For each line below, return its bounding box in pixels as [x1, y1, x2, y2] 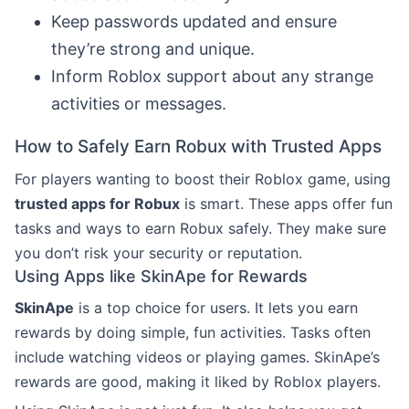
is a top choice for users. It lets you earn [74, 298, 358, 317]
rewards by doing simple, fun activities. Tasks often [15, 322, 371, 341]
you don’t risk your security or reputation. [15, 243, 302, 262]
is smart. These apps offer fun [180, 194, 393, 213]
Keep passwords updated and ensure [51, 11, 337, 31]
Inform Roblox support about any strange [51, 66, 373, 86]
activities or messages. [51, 93, 226, 113]
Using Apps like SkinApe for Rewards [15, 266, 308, 286]
